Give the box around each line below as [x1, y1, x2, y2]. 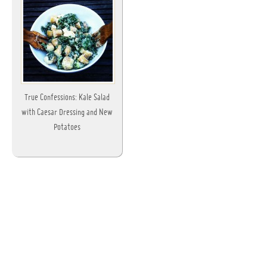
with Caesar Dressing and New [21, 108, 113, 117]
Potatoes [54, 123, 80, 132]
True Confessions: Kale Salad [24, 94, 110, 102]
